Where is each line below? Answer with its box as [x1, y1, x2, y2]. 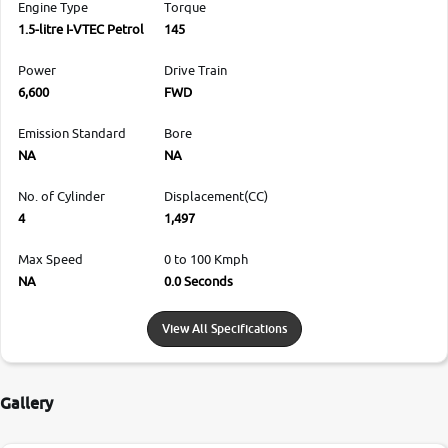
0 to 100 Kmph [164, 250, 248, 267]
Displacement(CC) [164, 187, 268, 204]
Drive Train [164, 61, 227, 78]
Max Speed [18, 250, 83, 267]
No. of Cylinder [18, 187, 105, 204]
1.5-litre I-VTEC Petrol [18, 20, 144, 37]
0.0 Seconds [164, 272, 233, 289]
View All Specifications [161, 320, 287, 336]
